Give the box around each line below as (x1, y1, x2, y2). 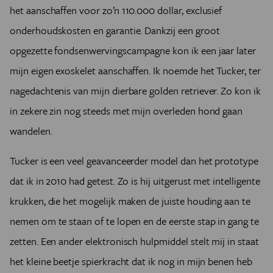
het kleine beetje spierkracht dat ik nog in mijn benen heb (10, 253, 252, 269)
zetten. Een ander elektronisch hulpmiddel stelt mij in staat (10, 233, 259, 249)
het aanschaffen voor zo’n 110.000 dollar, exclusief (10, 2, 222, 18)
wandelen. (10, 123, 52, 139)
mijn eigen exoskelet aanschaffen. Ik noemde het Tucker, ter (10, 63, 261, 79)
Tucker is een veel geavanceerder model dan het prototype (10, 153, 258, 169)
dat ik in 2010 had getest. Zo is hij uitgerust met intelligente (10, 173, 260, 189)
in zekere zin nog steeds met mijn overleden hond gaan (10, 103, 243, 119)
